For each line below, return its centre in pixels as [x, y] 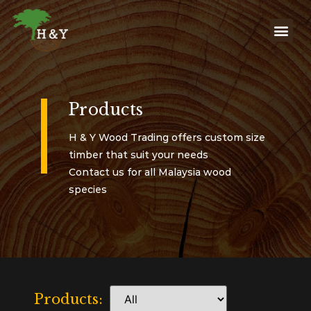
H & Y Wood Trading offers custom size [167, 138]
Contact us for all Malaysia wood [150, 173]
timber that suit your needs [139, 155]
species [88, 190]
